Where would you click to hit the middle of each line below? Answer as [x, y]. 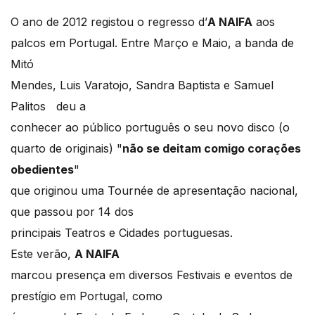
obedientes [42, 170]
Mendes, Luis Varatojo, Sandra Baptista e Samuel [142, 85]
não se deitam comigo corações [212, 149]
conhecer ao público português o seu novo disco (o [150, 128]
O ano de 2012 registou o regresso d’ [109, 22]
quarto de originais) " [66, 149]
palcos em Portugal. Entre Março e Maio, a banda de [152, 43]
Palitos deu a [48, 107]
